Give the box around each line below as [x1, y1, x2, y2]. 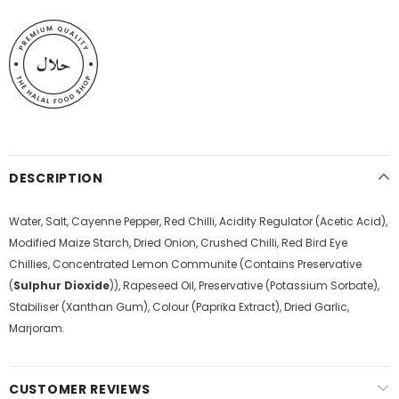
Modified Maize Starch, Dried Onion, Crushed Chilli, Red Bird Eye [9, 234, 347, 250]
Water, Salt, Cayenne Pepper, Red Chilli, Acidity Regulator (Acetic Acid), [9, 213, 387, 229]
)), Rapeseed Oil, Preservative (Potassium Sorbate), [110, 277, 379, 293]
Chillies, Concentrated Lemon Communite [9, 256, 237, 272]
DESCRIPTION [9, 168, 103, 187]
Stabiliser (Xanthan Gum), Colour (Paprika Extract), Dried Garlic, [9, 298, 349, 314]
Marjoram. [9, 320, 65, 336]
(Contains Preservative [237, 256, 362, 272]
